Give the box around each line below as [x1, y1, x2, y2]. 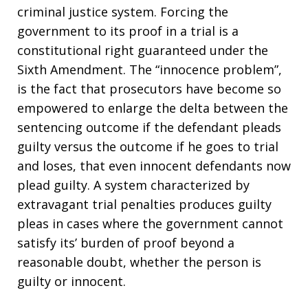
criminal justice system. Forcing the [17, 3, 228, 20]
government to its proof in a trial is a [17, 23, 239, 39]
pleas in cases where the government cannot [17, 215, 283, 232]
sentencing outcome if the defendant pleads [17, 119, 281, 135]
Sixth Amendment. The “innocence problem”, [17, 61, 282, 78]
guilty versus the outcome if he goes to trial [17, 138, 278, 155]
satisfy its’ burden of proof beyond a [17, 234, 234, 251]
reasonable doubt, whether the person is [17, 254, 261, 270]
